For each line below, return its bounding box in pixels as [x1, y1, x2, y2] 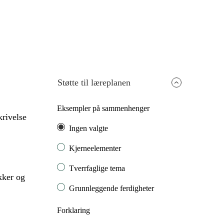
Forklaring [57, 206, 90, 215]
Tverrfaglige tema [69, 164, 125, 173]
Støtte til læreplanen [57, 77, 131, 88]
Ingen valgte [69, 124, 108, 133]
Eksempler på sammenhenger [57, 104, 150, 113]
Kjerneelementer [69, 144, 121, 153]
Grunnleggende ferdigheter [69, 184, 154, 193]
